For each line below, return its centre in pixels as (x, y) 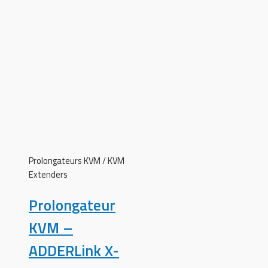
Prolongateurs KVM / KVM (77, 160)
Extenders (48, 174)
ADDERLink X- (74, 250)
